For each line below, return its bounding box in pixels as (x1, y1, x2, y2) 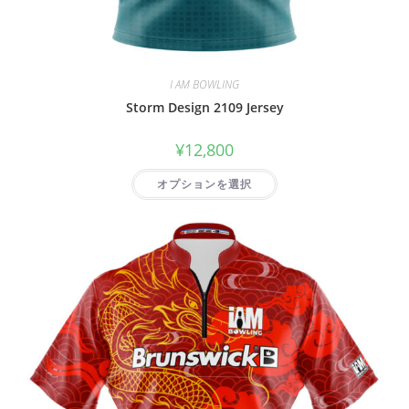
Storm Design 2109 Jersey (125, 99, 284, 117)
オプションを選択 (157, 176, 252, 193)
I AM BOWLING (170, 77, 239, 93)
